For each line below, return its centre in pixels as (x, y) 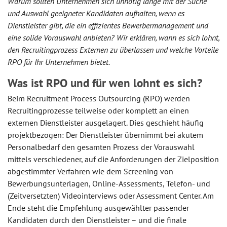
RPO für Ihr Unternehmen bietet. (59, 62)
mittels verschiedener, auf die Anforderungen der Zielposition (113, 159)
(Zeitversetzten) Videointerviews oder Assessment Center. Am (111, 195)
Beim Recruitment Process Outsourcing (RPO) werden (99, 98)
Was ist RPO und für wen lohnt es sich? (105, 83)
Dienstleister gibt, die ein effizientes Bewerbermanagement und (108, 26)
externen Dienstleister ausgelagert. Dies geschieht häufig (106, 122)
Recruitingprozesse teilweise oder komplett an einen (98, 110)
